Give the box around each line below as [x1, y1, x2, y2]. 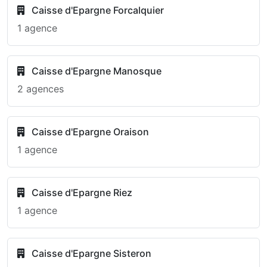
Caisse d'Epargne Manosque [29, 65, 162, 77]
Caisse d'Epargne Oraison [29, 126, 149, 138]
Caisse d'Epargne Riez [29, 187, 132, 198]
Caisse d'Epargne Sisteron [29, 247, 151, 259]
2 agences [17, 83, 64, 95]
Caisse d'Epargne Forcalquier [29, 4, 164, 16]
